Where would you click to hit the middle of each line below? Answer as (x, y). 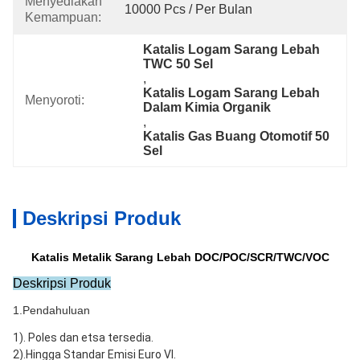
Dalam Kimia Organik (207, 107)
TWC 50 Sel (178, 64)
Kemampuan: (63, 17)
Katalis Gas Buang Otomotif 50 (237, 136)
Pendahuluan (56, 310)
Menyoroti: (55, 100)
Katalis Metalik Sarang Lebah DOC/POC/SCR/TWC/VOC (180, 257)
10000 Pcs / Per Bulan (188, 9)
